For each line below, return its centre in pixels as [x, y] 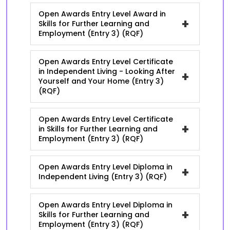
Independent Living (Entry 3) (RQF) [103, 177]
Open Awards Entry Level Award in [102, 14]
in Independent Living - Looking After [107, 71]
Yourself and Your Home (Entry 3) [101, 81]
